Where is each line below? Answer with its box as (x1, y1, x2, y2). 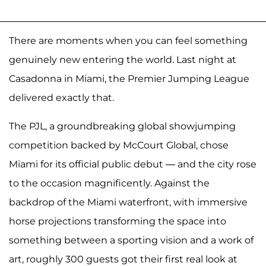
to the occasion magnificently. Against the (9, 177, 210, 189)
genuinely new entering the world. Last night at (9, 53, 236, 65)
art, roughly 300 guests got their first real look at (9, 253, 237, 265)
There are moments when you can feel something (9, 34, 248, 46)
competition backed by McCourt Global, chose (9, 139, 229, 151)
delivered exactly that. (9, 91, 114, 103)
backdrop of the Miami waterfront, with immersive (9, 196, 248, 208)
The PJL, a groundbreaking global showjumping (9, 120, 236, 132)
